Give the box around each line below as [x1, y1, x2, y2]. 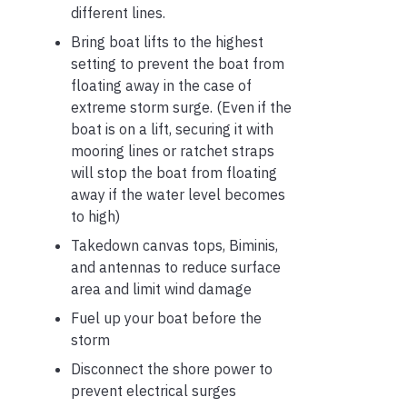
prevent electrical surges [71, 382, 236, 401]
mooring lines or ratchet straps [71, 142, 274, 161]
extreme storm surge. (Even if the [71, 98, 292, 117]
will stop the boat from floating [71, 164, 277, 183]
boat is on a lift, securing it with [71, 120, 273, 139]
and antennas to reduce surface [71, 258, 281, 277]
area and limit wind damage [71, 280, 252, 299]
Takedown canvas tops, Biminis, [71, 236, 278, 255]
